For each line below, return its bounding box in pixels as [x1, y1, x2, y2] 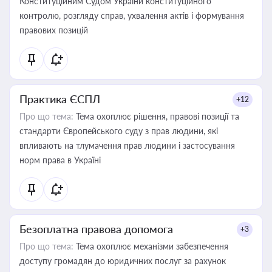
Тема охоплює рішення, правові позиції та [73, 111, 239, 121]
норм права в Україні [19, 155, 101, 165]
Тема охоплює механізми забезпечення [73, 241, 228, 251]
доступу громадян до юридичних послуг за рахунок [19, 256, 226, 266]
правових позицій [19, 25, 88, 35]
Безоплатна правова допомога [19, 222, 173, 236]
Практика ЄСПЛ [19, 92, 100, 106]
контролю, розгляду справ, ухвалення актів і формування [19, 10, 244, 21]
